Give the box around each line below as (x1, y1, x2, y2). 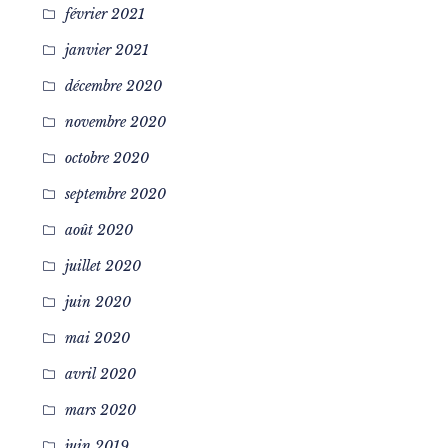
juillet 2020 (64, 257, 141, 275)
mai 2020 (64, 329, 130, 347)
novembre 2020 (64, 113, 166, 131)
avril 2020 (64, 365, 136, 383)
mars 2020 (64, 401, 136, 419)
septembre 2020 (64, 185, 166, 203)
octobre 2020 (64, 149, 149, 167)
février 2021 (64, 5, 145, 23)
